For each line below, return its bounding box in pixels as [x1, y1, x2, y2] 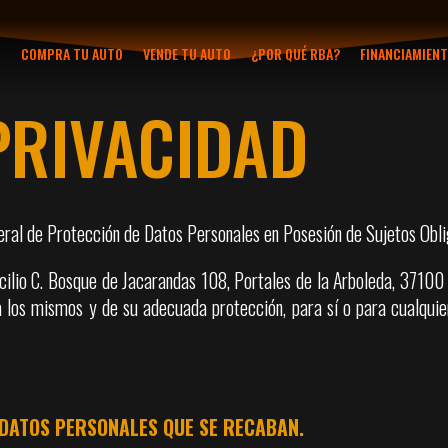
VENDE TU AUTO [143, 43, 232, 65]
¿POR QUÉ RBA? [251, 43, 341, 65]
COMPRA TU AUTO [21, 43, 124, 65]
